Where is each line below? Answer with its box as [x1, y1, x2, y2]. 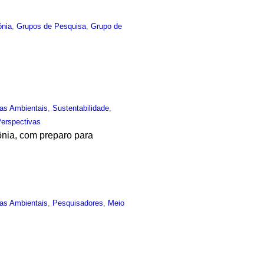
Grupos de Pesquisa [16, 21, 87, 31]
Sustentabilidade [52, 103, 110, 113]
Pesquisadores [52, 199, 104, 208]
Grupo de [91, 21, 123, 31]
